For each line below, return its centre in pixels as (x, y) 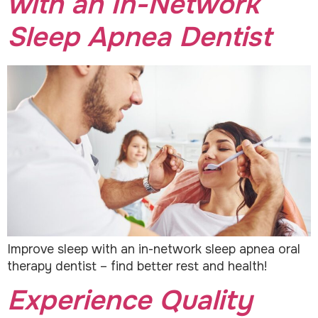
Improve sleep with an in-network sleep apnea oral (154, 249)
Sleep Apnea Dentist (139, 37)
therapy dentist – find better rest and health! (137, 266)
